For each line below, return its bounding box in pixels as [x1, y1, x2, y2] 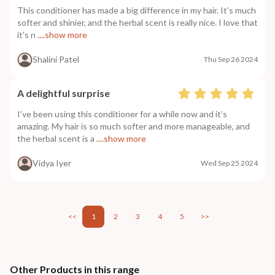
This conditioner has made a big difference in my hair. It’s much [17, 4, 256, 15]
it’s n [17, 29, 36, 40]
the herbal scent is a [17, 133, 96, 144]
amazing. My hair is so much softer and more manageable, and [17, 120, 250, 131]
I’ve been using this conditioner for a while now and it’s [17, 108, 227, 119]
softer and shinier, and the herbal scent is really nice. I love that [17, 17, 258, 28]
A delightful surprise [17, 87, 110, 99]
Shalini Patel [33, 54, 79, 65]
